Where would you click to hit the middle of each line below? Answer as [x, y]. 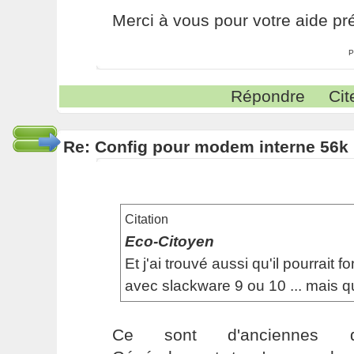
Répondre [268, 96]
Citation [146, 219]
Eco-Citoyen [169, 241]
